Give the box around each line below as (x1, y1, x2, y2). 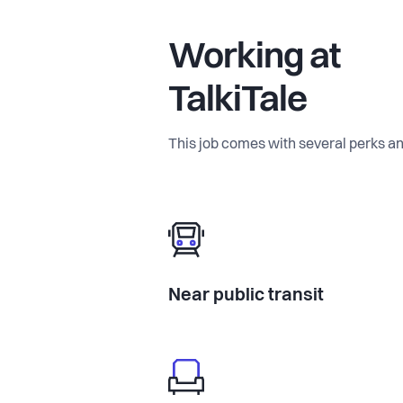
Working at (168, 40, 340, 76)
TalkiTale (168, 83, 307, 120)
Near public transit (168, 286, 324, 305)
